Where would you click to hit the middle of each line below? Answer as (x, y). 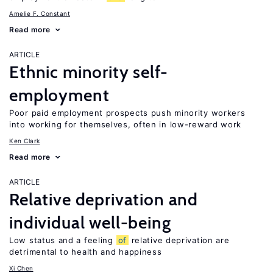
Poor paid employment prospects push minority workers (127, 113)
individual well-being (90, 222)
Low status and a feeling (63, 240)
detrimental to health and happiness (86, 252)
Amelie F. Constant (40, 13)
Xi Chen (21, 268)
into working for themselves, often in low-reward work (126, 124)
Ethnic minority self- (89, 72)
